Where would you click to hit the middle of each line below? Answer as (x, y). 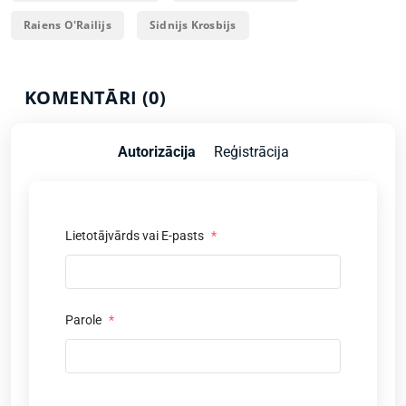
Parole (85, 320)
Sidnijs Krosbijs (193, 25)
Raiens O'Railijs (68, 25)
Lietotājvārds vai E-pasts (136, 236)
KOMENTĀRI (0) (96, 97)
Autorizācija (156, 152)
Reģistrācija (251, 152)
